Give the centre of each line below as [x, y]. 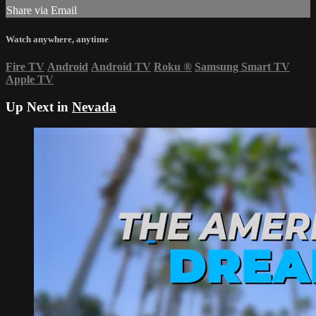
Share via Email [42, 11]
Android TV [121, 66]
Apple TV [30, 79]
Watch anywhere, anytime [57, 39]
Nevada [94, 107]
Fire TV [25, 66]
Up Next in [39, 107]
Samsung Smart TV [242, 66]
